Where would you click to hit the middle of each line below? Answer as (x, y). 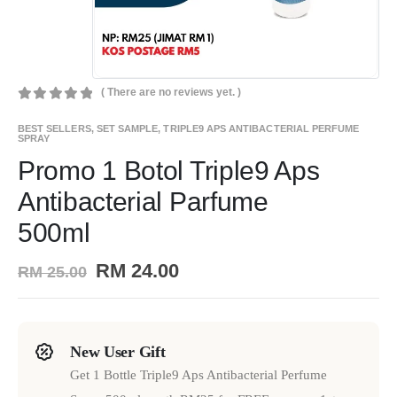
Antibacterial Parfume (143, 201)
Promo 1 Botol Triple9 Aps (169, 170)
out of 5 (69, 112)
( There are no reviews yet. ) (171, 93)
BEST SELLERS (54, 128)
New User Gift (118, 352)
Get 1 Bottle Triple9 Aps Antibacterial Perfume (199, 375)
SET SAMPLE (127, 128)
